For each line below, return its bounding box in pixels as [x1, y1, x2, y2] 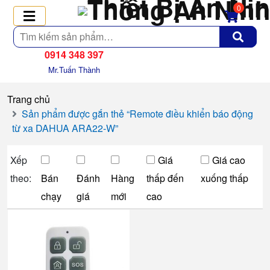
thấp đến [146, 171, 184, 185]
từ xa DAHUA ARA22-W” [12, 121, 118, 135]
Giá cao [212, 153, 246, 167]
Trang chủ [7, 92, 50, 106]
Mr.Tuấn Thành [48, 64, 100, 75]
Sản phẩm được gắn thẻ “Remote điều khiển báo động [22, 107, 253, 121]
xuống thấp [201, 171, 249, 185]
